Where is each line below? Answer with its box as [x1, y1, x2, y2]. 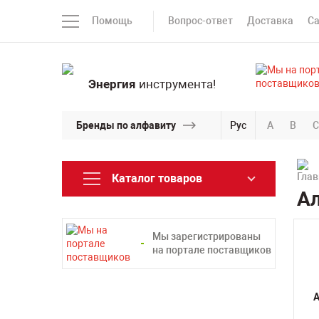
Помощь [92, 15, 132, 26]
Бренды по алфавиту [76, 119, 176, 131]
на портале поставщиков [152, 244, 271, 256]
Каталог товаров [112, 172, 202, 185]
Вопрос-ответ [168, 15, 233, 26]
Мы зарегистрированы [152, 231, 261, 242]
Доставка [247, 15, 293, 26]
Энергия [88, 77, 136, 91]
